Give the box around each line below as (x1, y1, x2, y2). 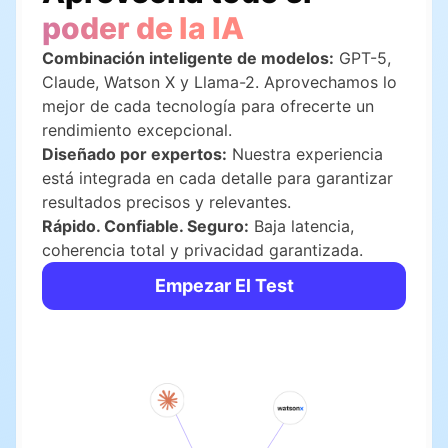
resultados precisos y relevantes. (42, 192, 291, 213)
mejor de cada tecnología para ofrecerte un (42, 96, 374, 117)
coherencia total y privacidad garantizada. (42, 240, 363, 261)
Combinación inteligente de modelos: (42, 48, 334, 69)
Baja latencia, (254, 216, 354, 237)
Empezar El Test (154, 275, 294, 297)
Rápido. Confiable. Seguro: (42, 216, 249, 237)
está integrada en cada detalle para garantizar (42, 168, 393, 189)
